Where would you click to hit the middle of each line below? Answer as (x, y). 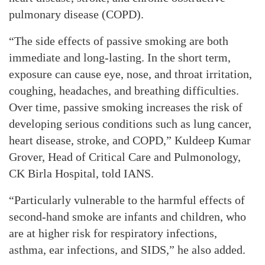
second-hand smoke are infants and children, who (127, 216)
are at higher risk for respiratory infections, (113, 233)
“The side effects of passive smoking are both (119, 41)
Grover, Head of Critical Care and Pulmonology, (125, 157)
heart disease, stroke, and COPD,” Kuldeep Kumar (130, 140)
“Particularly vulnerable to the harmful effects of (127, 200)
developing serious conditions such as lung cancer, (130, 124)
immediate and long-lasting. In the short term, (120, 57)
